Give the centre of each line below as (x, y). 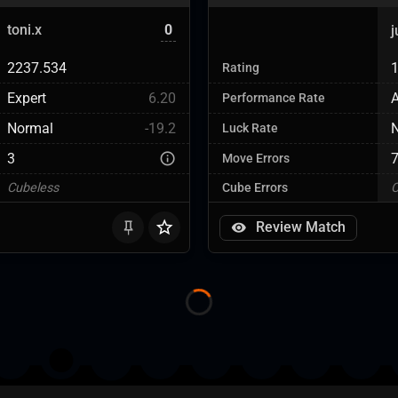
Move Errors (256, 159)
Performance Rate (274, 98)
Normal (30, 128)
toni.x (24, 30)
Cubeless (33, 188)
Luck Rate (250, 128)
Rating (241, 68)
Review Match (301, 227)
